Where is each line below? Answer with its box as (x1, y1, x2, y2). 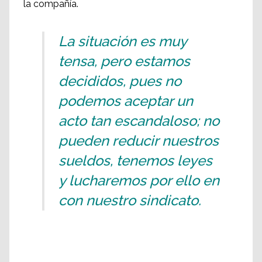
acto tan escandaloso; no (58, 112, 219, 130)
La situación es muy (58, 33, 187, 50)
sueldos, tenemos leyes (58, 152, 212, 170)
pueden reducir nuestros (58, 132, 219, 150)
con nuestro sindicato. (58, 192, 201, 209)
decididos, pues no (58, 73, 181, 90)
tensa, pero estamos (58, 53, 190, 70)
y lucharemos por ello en (58, 172, 219, 189)
